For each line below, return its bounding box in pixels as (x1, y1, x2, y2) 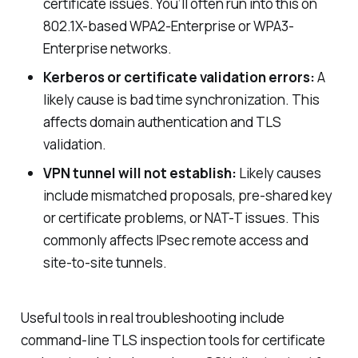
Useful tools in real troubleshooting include (20, 308, 284, 328)
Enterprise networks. (42, 39, 172, 58)
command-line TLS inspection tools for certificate (20, 331, 325, 350)
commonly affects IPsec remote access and (42, 231, 308, 250)
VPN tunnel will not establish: (42, 164, 237, 183)
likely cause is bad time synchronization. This (42, 90, 320, 109)
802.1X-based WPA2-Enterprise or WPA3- (42, 17, 294, 36)
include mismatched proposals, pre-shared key (42, 186, 332, 205)
